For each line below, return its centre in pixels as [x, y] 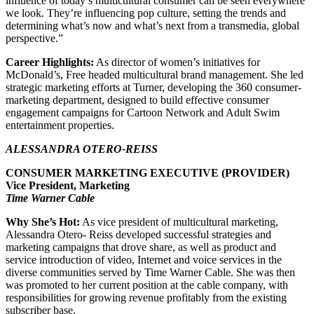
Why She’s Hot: [43, 221]
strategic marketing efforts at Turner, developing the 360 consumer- [153, 87]
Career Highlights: [50, 62]
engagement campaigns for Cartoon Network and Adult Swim [143, 112]
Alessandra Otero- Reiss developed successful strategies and [138, 234]
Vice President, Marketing [68, 185]
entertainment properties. [60, 125]
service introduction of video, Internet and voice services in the [144, 259]
